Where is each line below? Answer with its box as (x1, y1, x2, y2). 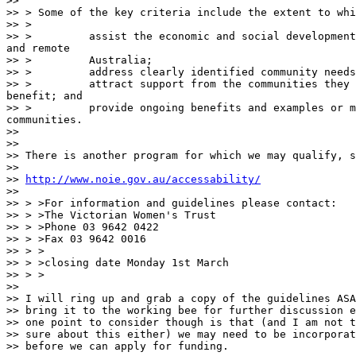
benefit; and (6, 89, 89, 102)
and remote (6, 41, 70, 54)
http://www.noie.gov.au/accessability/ (25, 172, 261, 185)
